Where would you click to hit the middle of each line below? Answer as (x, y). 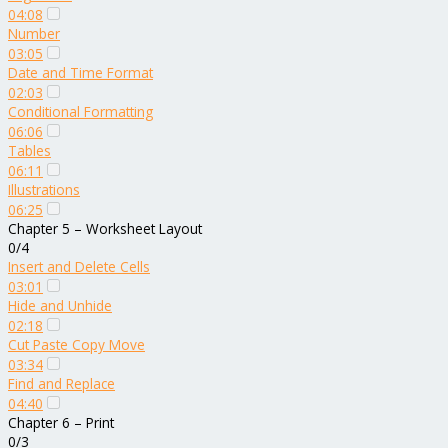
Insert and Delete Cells (79, 266)
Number (34, 33)
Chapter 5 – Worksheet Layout (105, 228)
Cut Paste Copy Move (76, 344)
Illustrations (44, 189)
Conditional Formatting (80, 111)
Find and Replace (61, 383)
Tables (29, 150)
